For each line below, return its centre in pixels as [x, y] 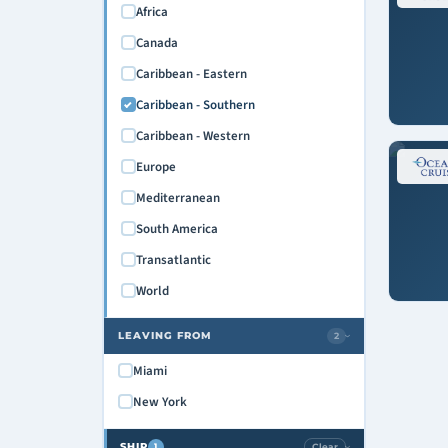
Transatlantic [173, 259]
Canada [156, 42]
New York [159, 401]
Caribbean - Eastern [191, 73]
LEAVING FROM [164, 335]
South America [176, 228]
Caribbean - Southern [195, 104]
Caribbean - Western [192, 135]
